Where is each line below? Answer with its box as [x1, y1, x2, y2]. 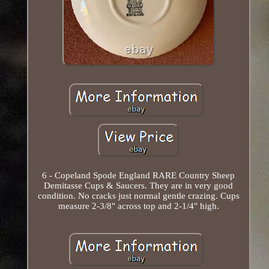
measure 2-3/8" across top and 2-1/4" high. [58, 201, 219, 211]
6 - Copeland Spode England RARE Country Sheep [42, 170, 235, 180]
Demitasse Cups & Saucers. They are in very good [44, 180, 234, 190]
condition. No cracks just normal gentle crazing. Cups [37, 190, 240, 201]
